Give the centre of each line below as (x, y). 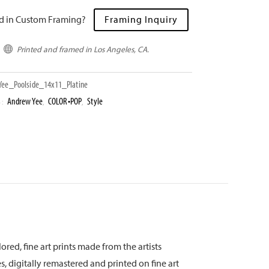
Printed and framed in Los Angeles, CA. (82, 49)
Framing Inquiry (141, 19)
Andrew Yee (25, 101)
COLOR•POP (65, 101)
